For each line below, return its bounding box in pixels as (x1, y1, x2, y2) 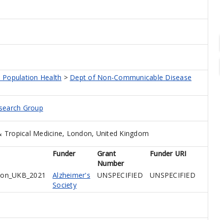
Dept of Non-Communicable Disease (70, 73, 192, 82)
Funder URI (150, 149, 187, 159)
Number (97, 159, 124, 168)
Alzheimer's (53, 170, 90, 180)
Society (53, 180, 77, 190)
